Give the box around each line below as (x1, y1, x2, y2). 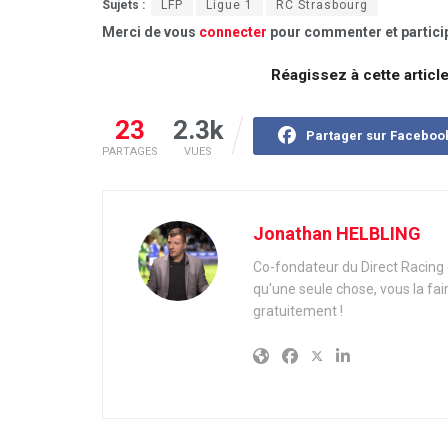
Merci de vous (102, 24, 199, 41)
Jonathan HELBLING (253, 222, 421, 244)
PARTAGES (102, 144, 158, 158)
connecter (199, 24, 267, 41)
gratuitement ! (253, 302, 343, 319)
